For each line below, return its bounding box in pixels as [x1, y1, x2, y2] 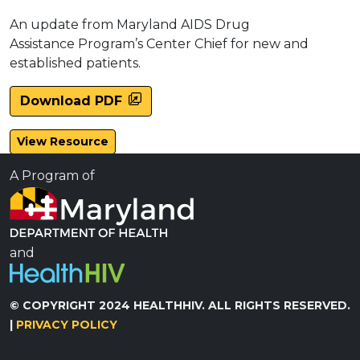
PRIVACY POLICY [16, 317, 117, 332]
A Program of [10, 168, 95, 184]
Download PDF [20, 92, 122, 108]
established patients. [10, 55, 141, 71]
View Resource [17, 133, 108, 149]
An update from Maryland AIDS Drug [10, 16, 250, 32]
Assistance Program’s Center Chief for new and [10, 35, 309, 51]
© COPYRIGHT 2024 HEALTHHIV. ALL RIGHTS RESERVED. [10, 298, 350, 313]
